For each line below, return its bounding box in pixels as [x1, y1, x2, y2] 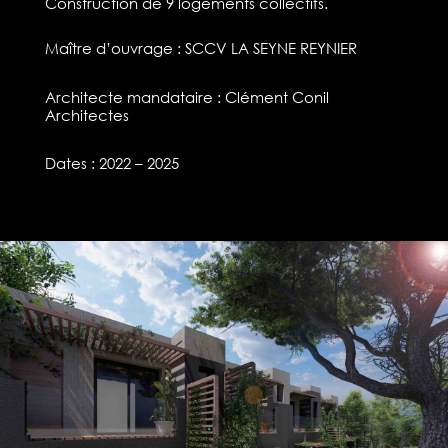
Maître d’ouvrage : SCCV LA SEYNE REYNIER [44, 37, 357, 58]
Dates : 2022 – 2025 [44, 152, 179, 173]
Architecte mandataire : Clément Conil [44, 86, 329, 107]
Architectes [44, 104, 129, 125]
